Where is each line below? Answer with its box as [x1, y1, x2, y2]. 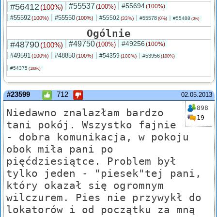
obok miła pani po [6, 143, 113, 155]
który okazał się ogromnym [6, 179, 164, 192]
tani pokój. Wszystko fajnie [6, 119, 176, 131]
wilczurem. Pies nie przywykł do [6, 191, 201, 204]
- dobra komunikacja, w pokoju [6, 131, 189, 143]
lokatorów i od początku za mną [6, 203, 195, 216]
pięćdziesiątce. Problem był [6, 155, 176, 168]
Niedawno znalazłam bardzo [6, 107, 164, 119]
